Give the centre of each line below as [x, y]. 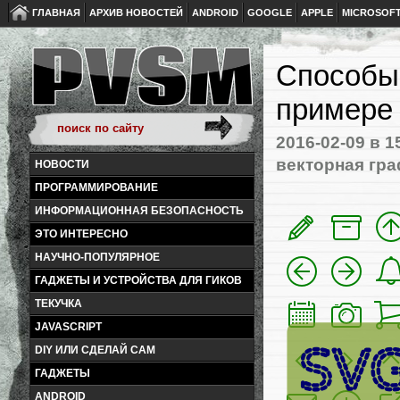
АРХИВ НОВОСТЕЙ [136, 12]
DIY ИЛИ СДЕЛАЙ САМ [95, 350]
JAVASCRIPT [68, 327]
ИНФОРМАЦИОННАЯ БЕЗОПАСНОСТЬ [139, 211]
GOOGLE [270, 12]
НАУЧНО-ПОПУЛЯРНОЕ [97, 257]
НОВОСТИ [62, 164]
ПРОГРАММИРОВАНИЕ [96, 187]
